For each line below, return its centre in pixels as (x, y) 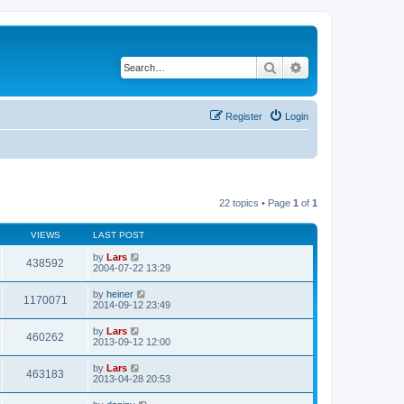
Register (244, 116)
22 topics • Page (256, 202)
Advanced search (350, 67)
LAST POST (119, 234)
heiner (120, 294)
